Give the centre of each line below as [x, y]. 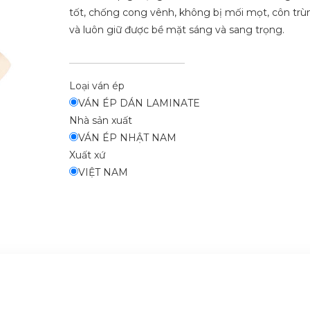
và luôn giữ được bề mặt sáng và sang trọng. [176, 29]
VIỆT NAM [103, 172]
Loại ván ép [97, 85]
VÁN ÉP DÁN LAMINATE [139, 103]
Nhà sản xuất [100, 120]
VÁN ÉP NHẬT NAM [127, 137]
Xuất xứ [87, 155]
